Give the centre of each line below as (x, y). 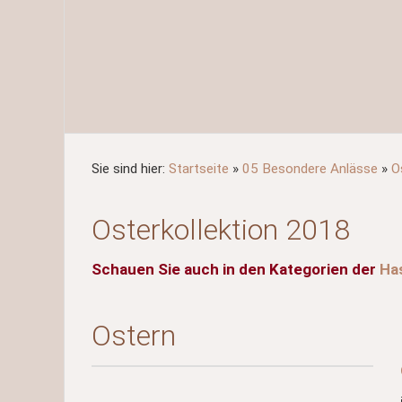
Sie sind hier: (130, 169)
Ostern (134, 336)
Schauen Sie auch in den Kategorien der (236, 269)
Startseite (199, 169)
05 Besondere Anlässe (310, 169)
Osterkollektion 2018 (221, 230)
